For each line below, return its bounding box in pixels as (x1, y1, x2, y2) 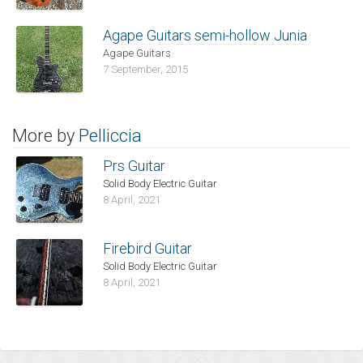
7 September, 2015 (103, 63, 188, 76)
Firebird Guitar (103, 240, 192, 258)
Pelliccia (79, 126, 142, 147)
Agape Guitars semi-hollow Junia (103, 27, 307, 45)
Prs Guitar (103, 157, 165, 175)
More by (12, 126, 79, 147)
